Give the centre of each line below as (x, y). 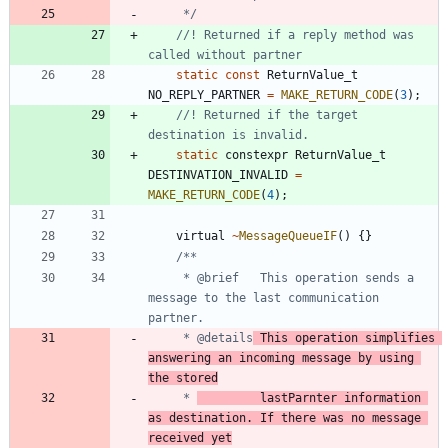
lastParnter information (228, 397)
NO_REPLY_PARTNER (204, 94)
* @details (214, 337)
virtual (200, 235)
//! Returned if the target (267, 114)
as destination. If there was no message (284, 417)
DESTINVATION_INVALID (218, 174)
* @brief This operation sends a (162, 277)
